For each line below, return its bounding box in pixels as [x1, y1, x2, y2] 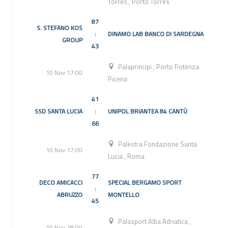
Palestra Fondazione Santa [118, 139, 197, 150]
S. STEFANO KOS [37, 23, 82, 33]
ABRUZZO [57, 190, 82, 200]
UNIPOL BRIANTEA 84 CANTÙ [108, 106, 187, 117]
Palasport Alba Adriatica [118, 216, 190, 227]
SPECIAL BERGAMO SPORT [108, 178, 182, 188]
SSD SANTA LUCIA [35, 106, 82, 117]
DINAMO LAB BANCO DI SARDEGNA [108, 29, 204, 39]
